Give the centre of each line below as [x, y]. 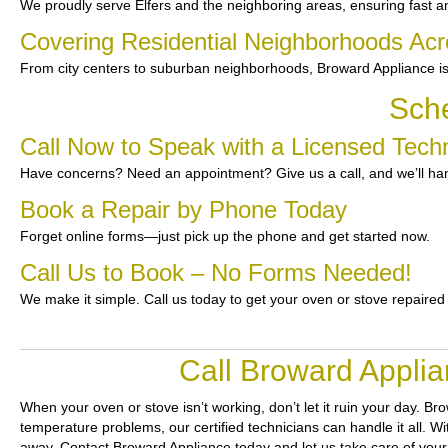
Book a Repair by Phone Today [183, 209]
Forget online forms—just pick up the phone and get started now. [225, 236]
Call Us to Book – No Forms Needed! [216, 272]
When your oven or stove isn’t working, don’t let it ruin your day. [222, 407]
